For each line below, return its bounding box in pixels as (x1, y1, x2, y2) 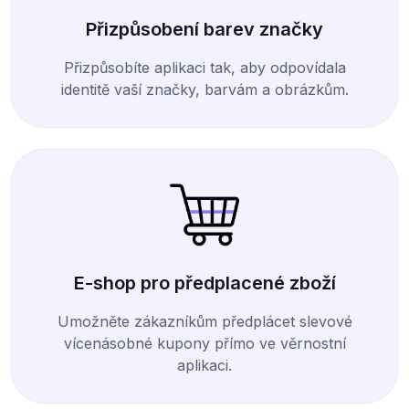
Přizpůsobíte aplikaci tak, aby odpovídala (63, 58, 346, 77)
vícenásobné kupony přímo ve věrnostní (63, 334, 346, 353)
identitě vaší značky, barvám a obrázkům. (60, 79, 349, 99)
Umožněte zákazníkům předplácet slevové (57, 312, 352, 331)
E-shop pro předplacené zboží (73, 272, 336, 295)
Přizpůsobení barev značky (86, 17, 323, 40)
